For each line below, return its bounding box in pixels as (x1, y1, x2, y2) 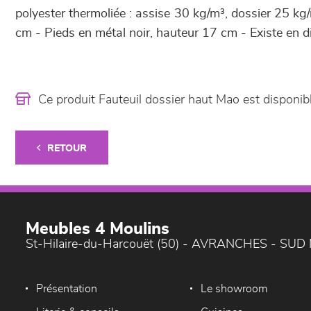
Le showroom (201, 283, 268, 294)
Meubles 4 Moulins (26, 221, 169, 237)
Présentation (36, 283, 97, 294)
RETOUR (47, 144, 87, 153)
